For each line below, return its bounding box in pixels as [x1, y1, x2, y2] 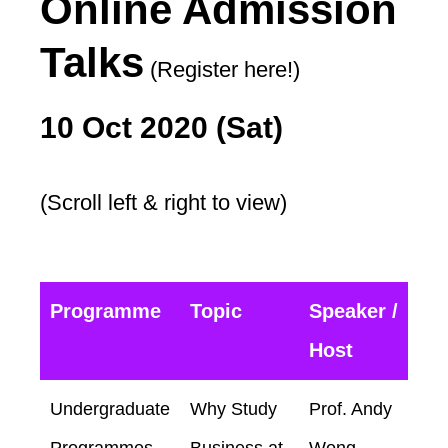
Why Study [190, 398, 277, 419]
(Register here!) [144, 56, 300, 82]
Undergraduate [50, 398, 170, 419]
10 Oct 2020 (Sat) [40, 110, 283, 144]
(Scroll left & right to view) [40, 189, 293, 215]
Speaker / [309, 299, 398, 322]
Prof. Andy [309, 398, 392, 419]
